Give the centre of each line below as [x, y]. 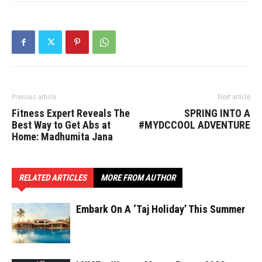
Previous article [34, 97]
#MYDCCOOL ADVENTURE [194, 125]
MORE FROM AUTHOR [138, 177]
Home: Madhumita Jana [62, 136]
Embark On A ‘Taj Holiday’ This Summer [161, 209]
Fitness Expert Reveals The [71, 113]
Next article [234, 97]
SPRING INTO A [217, 113]
